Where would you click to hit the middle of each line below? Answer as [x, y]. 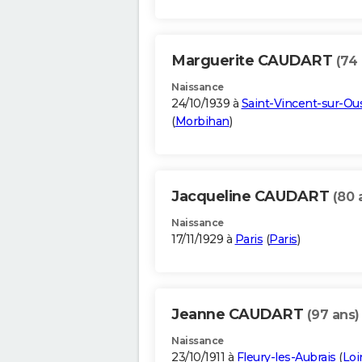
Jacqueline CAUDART [252, 197]
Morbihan [202, 122]
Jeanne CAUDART [239, 315]
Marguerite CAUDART [254, 61]
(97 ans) [333, 315]
